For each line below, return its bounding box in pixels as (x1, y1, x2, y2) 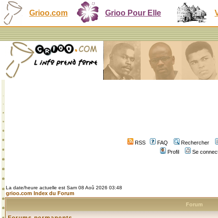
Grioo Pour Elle (105, 9, 161, 17)
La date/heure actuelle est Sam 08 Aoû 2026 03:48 (6, 185, 122, 190)
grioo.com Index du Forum (6, 190, 74, 196)
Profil (167, 149, 179, 155)
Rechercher (181, 140, 209, 145)
